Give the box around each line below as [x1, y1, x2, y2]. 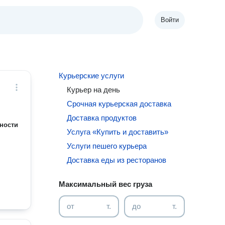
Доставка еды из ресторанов [67, 156, 167, 164]
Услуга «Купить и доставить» [67, 128, 169, 136]
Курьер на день [67, 85, 121, 94]
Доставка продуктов [67, 114, 137, 122]
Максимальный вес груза [59, 180, 153, 188]
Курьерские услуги [59, 71, 125, 80]
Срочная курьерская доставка [67, 99, 172, 108]
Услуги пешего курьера [67, 142, 147, 150]
